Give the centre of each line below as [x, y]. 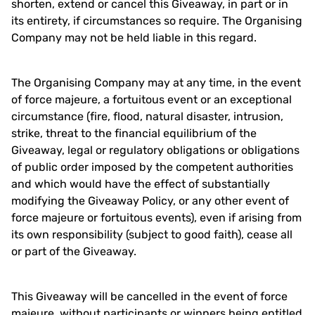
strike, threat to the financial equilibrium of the [134, 133]
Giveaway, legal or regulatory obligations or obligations [155, 150]
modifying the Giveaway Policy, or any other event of [150, 201]
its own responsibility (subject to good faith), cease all [152, 234]
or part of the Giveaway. [74, 251]
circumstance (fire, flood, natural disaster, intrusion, [147, 116]
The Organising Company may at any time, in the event [156, 83]
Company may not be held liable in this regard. [134, 38]
